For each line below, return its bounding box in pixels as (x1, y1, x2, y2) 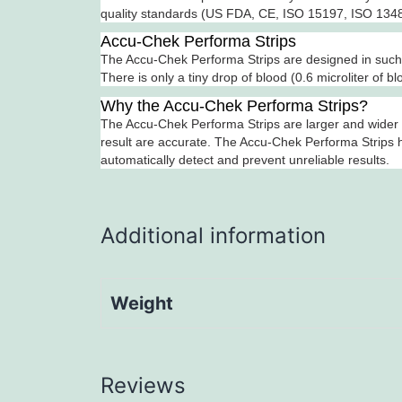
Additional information (100, 222, 326, 249)
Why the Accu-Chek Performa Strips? (100, 96, 368, 115)
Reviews (100, 371, 186, 398)
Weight (110, 292, 173, 314)
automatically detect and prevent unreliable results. (100, 152, 389, 167)
